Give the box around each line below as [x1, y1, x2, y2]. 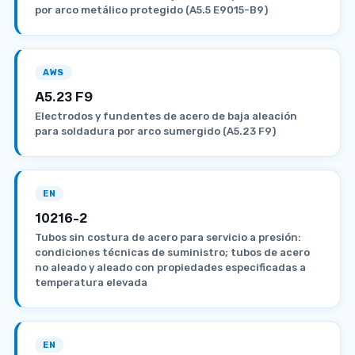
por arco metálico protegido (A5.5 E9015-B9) [35, 3, 268, 16]
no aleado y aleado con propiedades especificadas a [35, 261, 306, 273]
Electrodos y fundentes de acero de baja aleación [35, 109, 297, 122]
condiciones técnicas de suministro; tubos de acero [35, 246, 310, 258]
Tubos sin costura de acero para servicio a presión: [35, 231, 301, 243]
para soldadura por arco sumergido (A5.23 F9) [35, 124, 276, 137]
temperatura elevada [35, 276, 147, 288]
